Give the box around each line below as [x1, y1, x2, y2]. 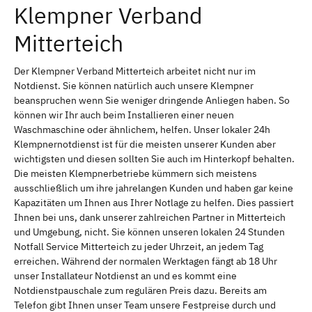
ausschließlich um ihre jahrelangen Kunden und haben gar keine [14, 181, 293, 194]
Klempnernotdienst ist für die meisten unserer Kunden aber [14, 137, 276, 150]
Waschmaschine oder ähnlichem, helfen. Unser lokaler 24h [14, 123, 270, 136]
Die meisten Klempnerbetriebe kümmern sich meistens [14, 166, 257, 180]
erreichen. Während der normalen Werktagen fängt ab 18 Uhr [14, 254, 277, 267]
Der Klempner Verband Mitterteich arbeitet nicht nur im [14, 64, 256, 77]
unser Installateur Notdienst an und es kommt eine [14, 269, 237, 282]
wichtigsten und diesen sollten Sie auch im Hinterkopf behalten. [14, 152, 295, 165]
